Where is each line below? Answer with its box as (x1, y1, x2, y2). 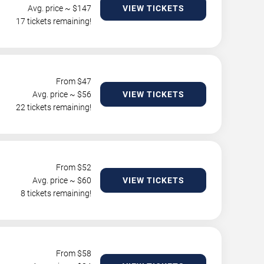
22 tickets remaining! (16, 103, 91, 112)
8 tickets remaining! (21, 189, 91, 198)
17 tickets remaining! (16, 16, 91, 26)
